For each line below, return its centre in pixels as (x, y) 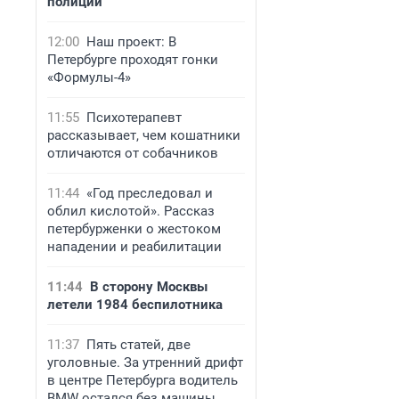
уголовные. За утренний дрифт (145, 362)
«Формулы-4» (89, 77)
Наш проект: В (131, 42)
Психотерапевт (134, 118)
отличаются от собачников (133, 153)
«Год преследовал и (150, 193)
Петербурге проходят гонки (133, 60)
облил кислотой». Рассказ (131, 211)
